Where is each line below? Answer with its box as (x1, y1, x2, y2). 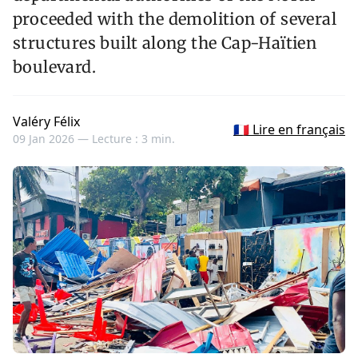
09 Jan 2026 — (13, 131, 92, 147)
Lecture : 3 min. (92, 131, 175, 147)
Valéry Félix (13, 113, 80, 131)
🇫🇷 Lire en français (233, 121, 345, 139)
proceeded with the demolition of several (13, 9, 336, 30)
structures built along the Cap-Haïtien (13, 33, 317, 54)
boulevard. (13, 57, 97, 78)
